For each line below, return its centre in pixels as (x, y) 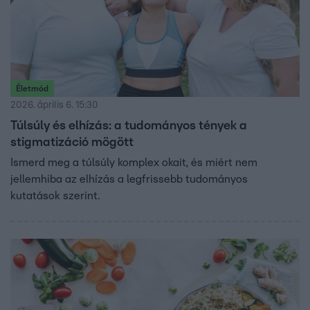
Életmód (32, 89)
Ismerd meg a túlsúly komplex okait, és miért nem (134, 163)
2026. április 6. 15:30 (54, 106)
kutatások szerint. (55, 196)
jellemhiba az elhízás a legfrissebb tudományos (129, 180)
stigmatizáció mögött (72, 143)
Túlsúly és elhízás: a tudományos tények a (129, 126)
